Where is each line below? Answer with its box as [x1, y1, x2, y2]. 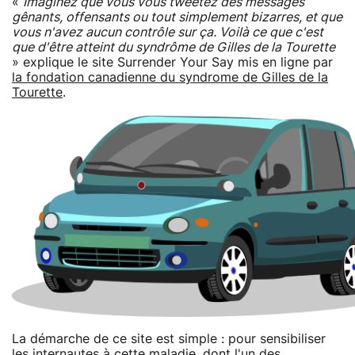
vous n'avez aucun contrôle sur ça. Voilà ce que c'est [12, 25, 323, 39]
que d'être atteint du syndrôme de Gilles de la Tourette [12, 40, 335, 54]
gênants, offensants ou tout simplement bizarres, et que [12, 10, 342, 24]
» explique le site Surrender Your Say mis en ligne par [12, 55, 333, 69]
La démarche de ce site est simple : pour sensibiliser [12, 332, 326, 345]
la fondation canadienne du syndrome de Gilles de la [12, 71, 328, 84]
